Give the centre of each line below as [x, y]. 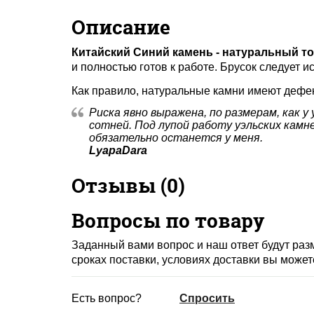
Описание [121, 28]
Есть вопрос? [107, 298]
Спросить [207, 298]
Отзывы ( [119, 185]
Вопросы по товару [168, 220]
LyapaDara [118, 151]
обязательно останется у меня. [176, 138]
